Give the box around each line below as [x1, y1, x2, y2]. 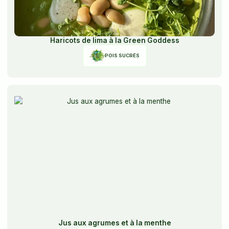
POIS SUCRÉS [104, 52, 140, 58]
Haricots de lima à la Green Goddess [50, 36, 179, 44]
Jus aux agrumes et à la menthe [58, 218, 171, 227]
